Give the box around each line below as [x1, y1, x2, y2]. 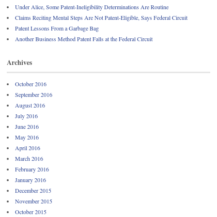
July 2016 [15, 112, 38, 120]
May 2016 [15, 133, 39, 141]
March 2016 [15, 155, 43, 162]
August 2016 [15, 101, 45, 109]
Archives [7, 57, 32, 67]
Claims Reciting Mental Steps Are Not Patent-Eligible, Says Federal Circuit [15, 13, 187, 21]
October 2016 [15, 80, 46, 88]
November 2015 [15, 197, 52, 205]
